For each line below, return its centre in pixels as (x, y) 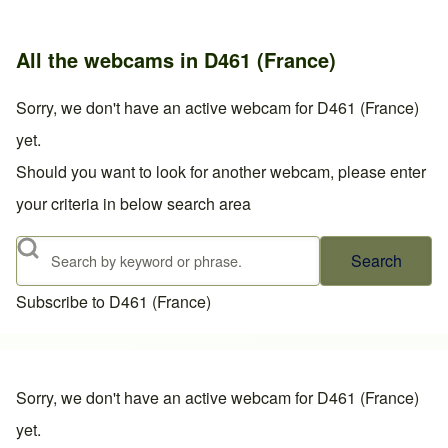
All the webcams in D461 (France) (176, 60)
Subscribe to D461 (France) (113, 302)
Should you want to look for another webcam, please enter (221, 172)
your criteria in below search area (133, 204)
